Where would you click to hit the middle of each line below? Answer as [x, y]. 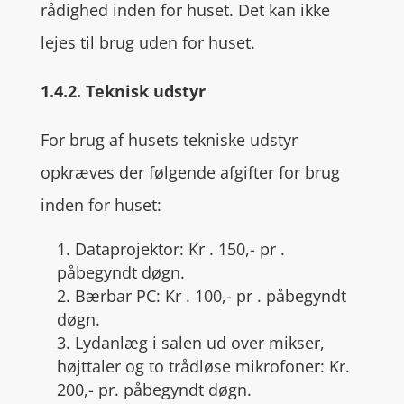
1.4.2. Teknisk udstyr [123, 91]
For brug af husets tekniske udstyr [169, 140]
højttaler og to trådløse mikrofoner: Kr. [203, 366]
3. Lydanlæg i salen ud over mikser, [190, 343]
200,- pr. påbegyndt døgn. [154, 390]
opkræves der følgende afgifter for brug [190, 172]
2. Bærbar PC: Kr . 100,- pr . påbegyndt [201, 296]
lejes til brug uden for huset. [147, 42]
